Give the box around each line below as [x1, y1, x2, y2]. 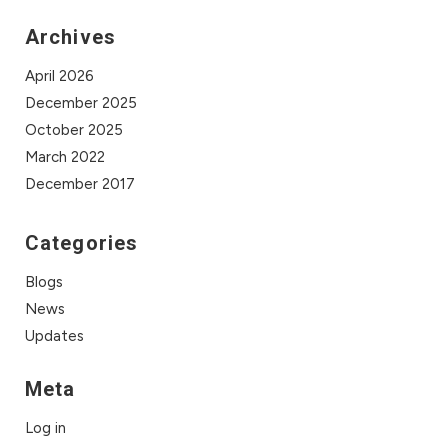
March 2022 [25, 148, 105, 166]
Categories [25, 231, 138, 255]
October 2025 [25, 121, 123, 139]
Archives [25, 25, 116, 49]
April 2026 [25, 67, 94, 85]
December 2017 [25, 175, 135, 193]
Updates [25, 327, 84, 345]
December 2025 [25, 94, 137, 112]
